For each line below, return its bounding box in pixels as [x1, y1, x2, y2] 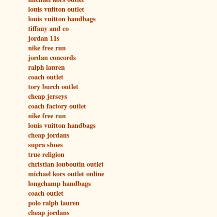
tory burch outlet [28, 81, 78, 92]
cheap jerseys [28, 91, 67, 101]
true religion [28, 149, 64, 159]
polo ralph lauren [28, 197, 79, 208]
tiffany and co [28, 23, 69, 33]
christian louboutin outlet [28, 158, 104, 169]
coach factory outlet [28, 100, 86, 111]
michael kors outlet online [28, 168, 104, 179]
